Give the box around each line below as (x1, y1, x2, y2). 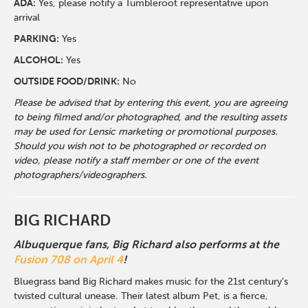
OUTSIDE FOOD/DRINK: (14, 76, 120, 87)
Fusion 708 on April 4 (14, 253, 124, 266)
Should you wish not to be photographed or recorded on (14, 140, 266, 152)
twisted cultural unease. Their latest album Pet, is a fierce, (14, 290, 269, 302)
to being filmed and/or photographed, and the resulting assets (14, 111, 287, 123)
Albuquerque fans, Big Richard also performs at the (14, 238, 280, 251)
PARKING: (14, 33, 60, 45)
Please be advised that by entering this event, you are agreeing (14, 97, 288, 109)
